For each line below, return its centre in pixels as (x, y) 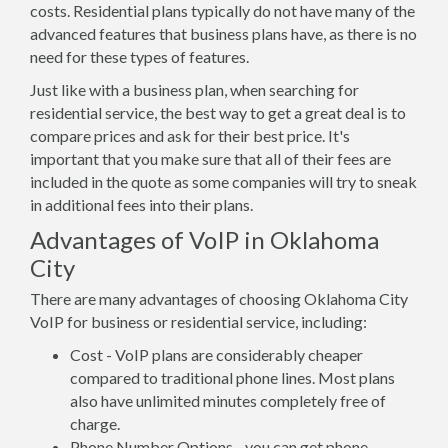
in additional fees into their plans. (141, 204)
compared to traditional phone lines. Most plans (232, 377)
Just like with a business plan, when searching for (194, 89)
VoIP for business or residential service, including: (198, 321)
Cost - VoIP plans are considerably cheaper (216, 354)
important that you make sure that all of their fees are (210, 158)
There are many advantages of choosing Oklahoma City (219, 298)
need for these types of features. (139, 56)
